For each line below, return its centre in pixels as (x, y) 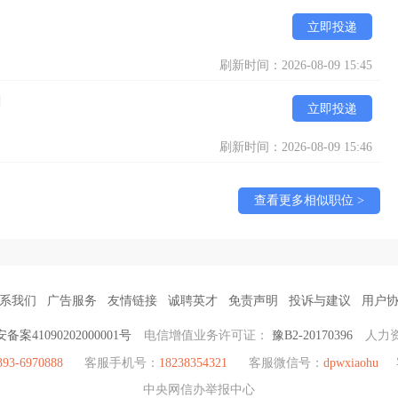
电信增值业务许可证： (207, 335)
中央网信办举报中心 (199, 389)
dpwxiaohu (350, 362)
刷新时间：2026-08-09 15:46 (296, 147)
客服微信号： (284, 362)
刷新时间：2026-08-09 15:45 (296, 65)
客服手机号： (119, 362)
